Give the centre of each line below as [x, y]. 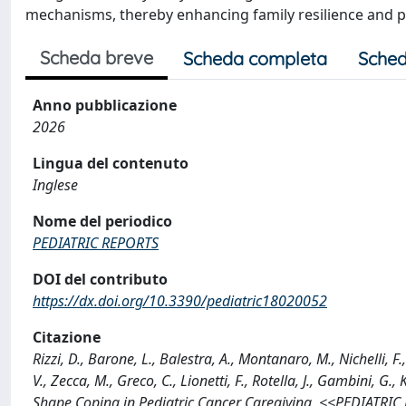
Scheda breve [97, 58]
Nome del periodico [102, 221]
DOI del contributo [100, 279]
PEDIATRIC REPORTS [96, 243]
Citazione [67, 337]
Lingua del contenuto [111, 163]
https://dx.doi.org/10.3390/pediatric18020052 [180, 301]
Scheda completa [255, 58]
